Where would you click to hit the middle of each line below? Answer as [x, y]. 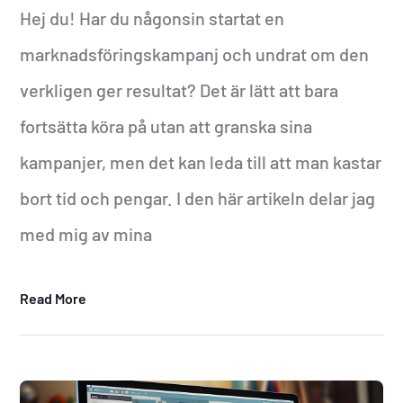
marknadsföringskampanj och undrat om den [195, 54]
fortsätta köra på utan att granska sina [166, 126]
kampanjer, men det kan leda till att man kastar [201, 162]
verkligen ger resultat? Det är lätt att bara [179, 90]
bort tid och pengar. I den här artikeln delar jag [198, 198]
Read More [54, 299]
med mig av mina [86, 234]
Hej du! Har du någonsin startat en [152, 18]
